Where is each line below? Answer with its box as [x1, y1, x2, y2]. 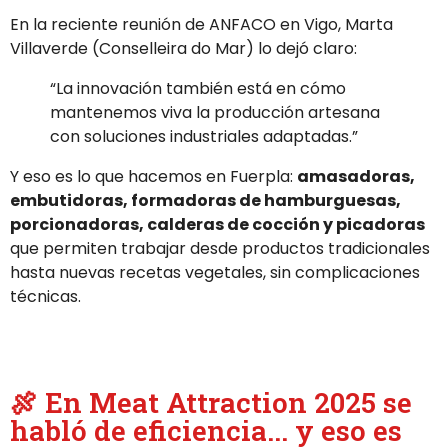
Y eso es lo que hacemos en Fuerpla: [10, 165, 297, 188]
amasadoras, [297, 165, 415, 188]
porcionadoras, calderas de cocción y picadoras [10, 213, 425, 236]
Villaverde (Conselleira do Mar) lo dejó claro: [10, 37, 357, 60]
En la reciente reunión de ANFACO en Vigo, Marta [10, 13, 393, 36]
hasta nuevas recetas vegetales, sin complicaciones [10, 261, 420, 284]
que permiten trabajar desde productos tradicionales [10, 237, 430, 260]
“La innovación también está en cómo [50, 77, 346, 100]
